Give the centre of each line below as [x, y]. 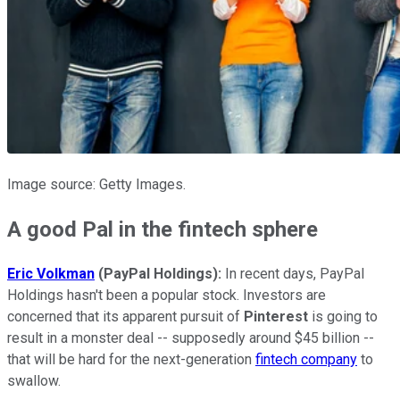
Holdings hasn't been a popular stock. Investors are [167, 296]
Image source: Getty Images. [96, 185]
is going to [343, 317]
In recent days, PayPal [295, 274]
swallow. [34, 381]
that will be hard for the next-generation [131, 360]
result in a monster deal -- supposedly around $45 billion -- [191, 338]
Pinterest [276, 317]
